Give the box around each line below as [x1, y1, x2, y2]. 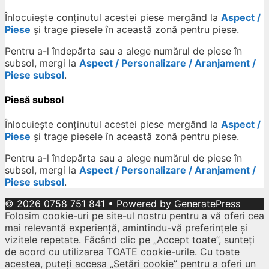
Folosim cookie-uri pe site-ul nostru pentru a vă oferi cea [5, 210, 264, 222]
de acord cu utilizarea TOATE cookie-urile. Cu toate [5, 246, 240, 258]
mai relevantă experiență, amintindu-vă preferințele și [5, 222, 247, 234]
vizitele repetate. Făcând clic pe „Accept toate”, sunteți [5, 234, 255, 246]
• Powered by [105, 198, 174, 210]
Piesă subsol [5, 93, 64, 106]
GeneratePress [174, 198, 240, 210]
